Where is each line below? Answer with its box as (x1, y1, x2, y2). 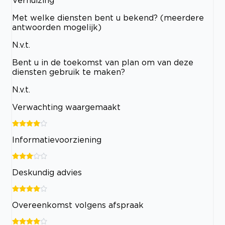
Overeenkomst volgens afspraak (12, 200, 144, 209)
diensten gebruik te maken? (12, 67, 125, 76)
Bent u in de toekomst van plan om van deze (12, 57, 193, 67)
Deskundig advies (12, 167, 82, 177)
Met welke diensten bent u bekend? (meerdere (12, 13, 204, 22)
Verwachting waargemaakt (12, 102, 121, 111)
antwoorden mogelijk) (12, 22, 101, 32)
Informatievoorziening (12, 135, 101, 144)
